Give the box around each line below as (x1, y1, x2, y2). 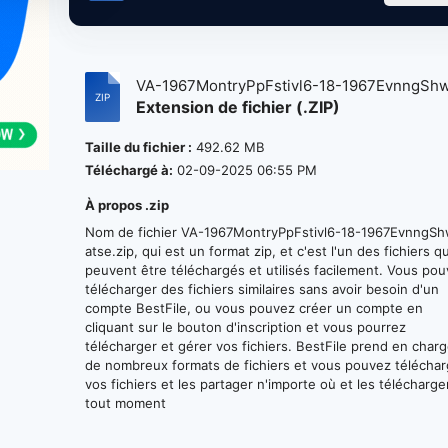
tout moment (85, 395, 167, 411)
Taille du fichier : (85, 139, 193, 155)
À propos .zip (85, 197, 170, 213)
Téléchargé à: (85, 162, 174, 178)
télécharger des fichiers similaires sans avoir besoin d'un (85, 281, 440, 297)
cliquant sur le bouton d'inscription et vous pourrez (85, 319, 407, 335)
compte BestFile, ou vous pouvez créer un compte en (85, 300, 424, 316)
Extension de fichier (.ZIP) (136, 97, 341, 117)
